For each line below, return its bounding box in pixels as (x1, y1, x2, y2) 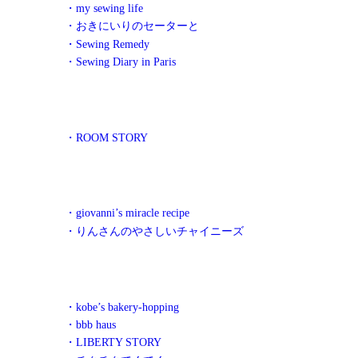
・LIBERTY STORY (65, 336, 161, 349)
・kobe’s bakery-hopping (65, 300, 179, 313)
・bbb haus (65, 317, 116, 331)
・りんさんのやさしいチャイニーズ (65, 224, 244, 237)
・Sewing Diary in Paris (65, 54, 176, 68)
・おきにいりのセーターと (65, 19, 199, 33)
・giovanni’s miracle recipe (65, 206, 189, 220)
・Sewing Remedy (65, 37, 149, 50)
